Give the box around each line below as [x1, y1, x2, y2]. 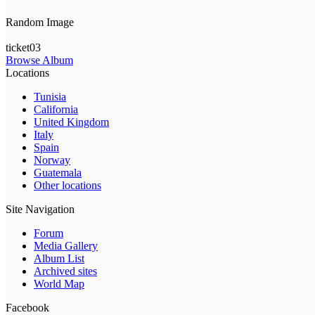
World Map [34, 278, 84, 290]
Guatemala [34, 167, 82, 179]
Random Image [6, 16, 74, 29]
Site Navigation [6, 203, 75, 216]
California [34, 103, 78, 116]
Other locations [34, 179, 101, 192]
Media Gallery [34, 240, 98, 252]
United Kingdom [34, 116, 109, 129]
